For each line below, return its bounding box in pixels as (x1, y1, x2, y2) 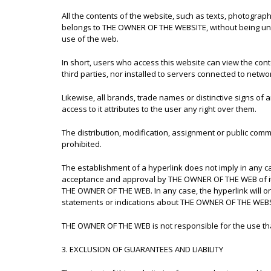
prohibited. (62, 139, 102, 149)
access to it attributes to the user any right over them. (62, 103, 256, 114)
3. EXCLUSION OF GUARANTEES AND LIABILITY (62, 244, 223, 255)
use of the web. (62, 33, 119, 44)
